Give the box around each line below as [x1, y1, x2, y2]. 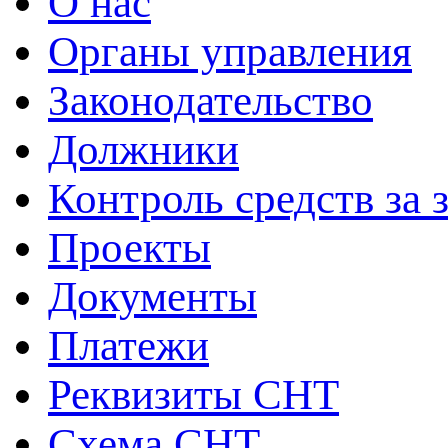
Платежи [48, 322, 209, 369]
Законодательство [48, 77, 373, 124]
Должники [48, 126, 239, 173]
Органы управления [48, 28, 412, 75]
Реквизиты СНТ [48, 371, 339, 418]
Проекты [48, 224, 211, 271]
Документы [48, 273, 257, 320]
